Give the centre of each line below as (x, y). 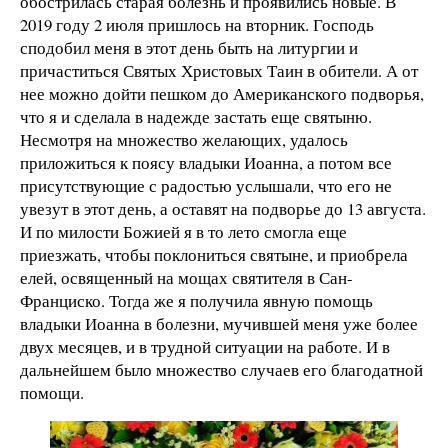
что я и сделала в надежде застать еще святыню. (196, 116)
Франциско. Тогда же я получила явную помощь (196, 300)
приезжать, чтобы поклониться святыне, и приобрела (214, 254)
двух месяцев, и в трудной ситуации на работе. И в (205, 346)
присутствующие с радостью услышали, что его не (206, 185)
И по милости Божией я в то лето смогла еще (183, 231)
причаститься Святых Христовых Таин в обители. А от (219, 70)
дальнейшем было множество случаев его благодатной (221, 369)
